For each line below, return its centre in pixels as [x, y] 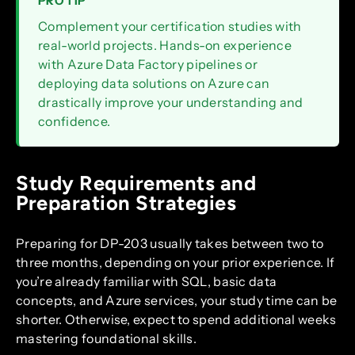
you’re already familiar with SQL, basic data [147, 282]
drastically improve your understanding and [171, 103]
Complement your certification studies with [170, 27]
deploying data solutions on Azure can [154, 84]
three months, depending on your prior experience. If [176, 263]
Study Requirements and [136, 183]
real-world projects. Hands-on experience [165, 46]
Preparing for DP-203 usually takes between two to [170, 244]
